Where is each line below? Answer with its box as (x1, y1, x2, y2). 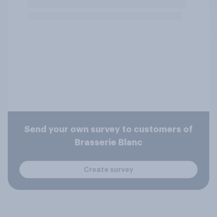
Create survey (84, 166, 133, 173)
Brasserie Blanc (75, 138, 142, 147)
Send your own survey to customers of (24, 125, 193, 134)
